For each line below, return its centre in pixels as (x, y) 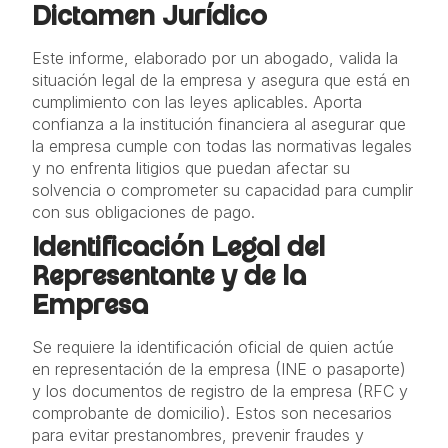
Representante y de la (169, 279)
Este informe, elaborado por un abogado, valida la (215, 58)
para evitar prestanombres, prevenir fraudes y (198, 435)
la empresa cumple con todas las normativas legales (222, 146)
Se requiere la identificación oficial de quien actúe (213, 347)
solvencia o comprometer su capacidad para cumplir (222, 190)
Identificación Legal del (178, 250)
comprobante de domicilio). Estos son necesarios (212, 413)
